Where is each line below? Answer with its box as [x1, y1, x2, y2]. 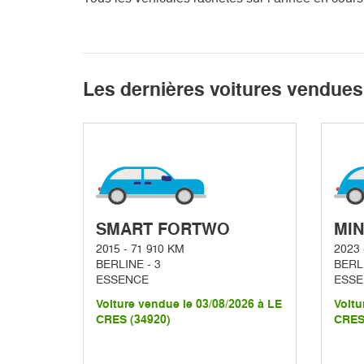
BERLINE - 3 [96, 258, 161, 271]
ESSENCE [96, 273, 149, 287]
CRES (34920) [96, 313, 171, 327]
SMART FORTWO [96, 219, 230, 240]
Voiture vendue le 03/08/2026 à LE [96, 297, 282, 312]
